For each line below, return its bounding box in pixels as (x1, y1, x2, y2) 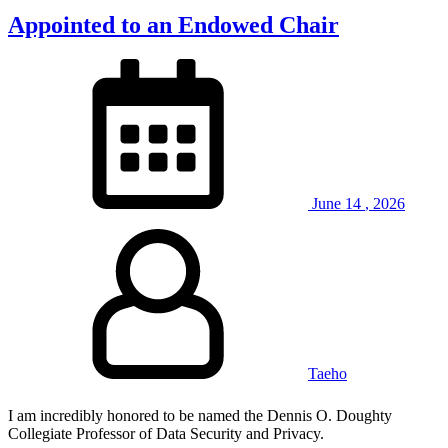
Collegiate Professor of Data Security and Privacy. (8, 424, 324, 442)
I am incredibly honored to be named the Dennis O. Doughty (8, 406, 392, 424)
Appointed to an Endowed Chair (8, 11, 339, 38)
